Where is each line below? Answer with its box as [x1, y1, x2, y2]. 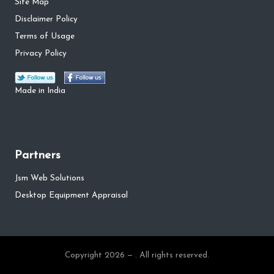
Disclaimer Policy [15, 15, 78, 24]
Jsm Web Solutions [15, 174, 84, 183]
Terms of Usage [15, 32, 75, 41]
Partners [15, 150, 61, 162]
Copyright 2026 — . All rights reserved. [65, 251, 209, 260]
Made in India [15, 87, 65, 95]
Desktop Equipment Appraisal [15, 191, 128, 200]
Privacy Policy [15, 50, 67, 58]
